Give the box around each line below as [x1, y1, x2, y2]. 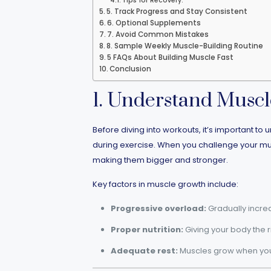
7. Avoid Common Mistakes [106, 30, 209, 39]
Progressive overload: [110, 203, 206, 214]
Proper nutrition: [110, 224, 183, 235]
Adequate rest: [110, 245, 178, 256]
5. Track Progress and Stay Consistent [106, 7, 247, 16]
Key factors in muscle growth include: [92, 178, 238, 190]
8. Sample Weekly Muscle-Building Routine [106, 41, 263, 51]
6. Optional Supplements [106, 18, 201, 28]
